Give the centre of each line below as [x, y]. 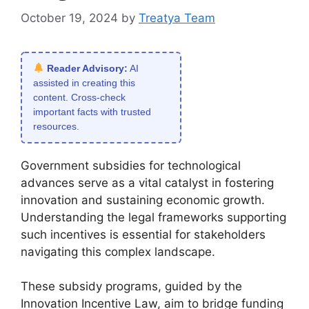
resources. [56, 126]
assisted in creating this [84, 82]
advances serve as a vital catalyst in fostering [147, 182]
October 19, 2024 [69, 18]
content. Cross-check [79, 97]
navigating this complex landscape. [118, 251]
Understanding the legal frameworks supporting [153, 217]
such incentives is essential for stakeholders [143, 234]
